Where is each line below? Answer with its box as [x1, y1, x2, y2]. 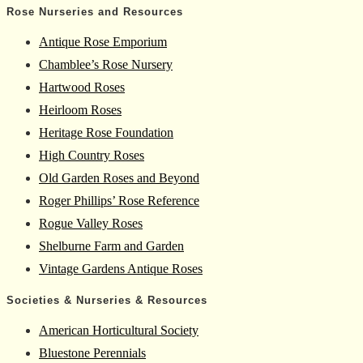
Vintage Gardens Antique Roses [39, 262, 203, 276]
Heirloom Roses [39, 103, 122, 117]
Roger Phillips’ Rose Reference [39, 194, 199, 208]
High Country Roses [39, 148, 144, 163]
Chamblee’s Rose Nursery [39, 58, 173, 72]
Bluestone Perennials [39, 345, 146, 360]
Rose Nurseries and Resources [6, 6, 183, 19]
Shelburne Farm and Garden [39, 239, 184, 254]
